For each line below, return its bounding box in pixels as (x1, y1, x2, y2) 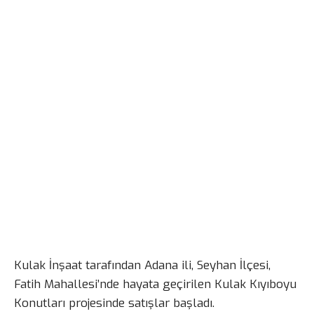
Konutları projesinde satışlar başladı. (14, 294, 214, 311)
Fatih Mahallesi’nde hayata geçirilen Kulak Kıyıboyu (14, 275, 296, 292)
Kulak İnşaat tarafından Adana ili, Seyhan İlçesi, (14, 257, 271, 273)
